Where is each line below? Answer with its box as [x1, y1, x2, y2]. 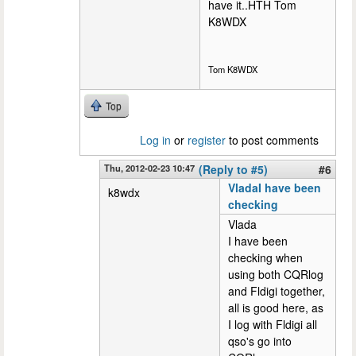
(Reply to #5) [199, 161, 268, 177]
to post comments [226, 131, 319, 148]
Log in [140, 131, 171, 148]
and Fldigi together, [228, 282, 325, 299]
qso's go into [228, 332, 292, 349]
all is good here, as [228, 299, 323, 315]
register [188, 131, 226, 148]
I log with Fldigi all [228, 315, 317, 332]
